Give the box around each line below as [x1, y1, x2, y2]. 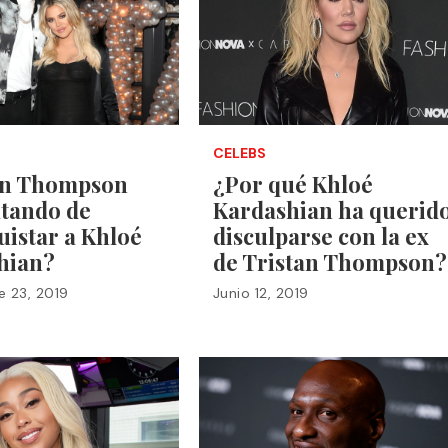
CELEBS [212, 143, 266, 162]
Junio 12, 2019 [212, 283, 309, 302]
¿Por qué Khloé [212, 168, 373, 199]
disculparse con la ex [212, 220, 429, 251]
